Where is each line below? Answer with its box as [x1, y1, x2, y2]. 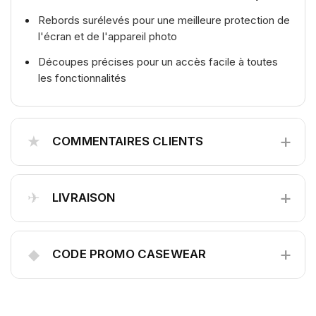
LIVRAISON [52, 190, 116, 205]
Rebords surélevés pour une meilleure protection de [38, 13, 290, 27]
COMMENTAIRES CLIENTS [52, 133, 204, 148]
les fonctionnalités [38, 71, 126, 85]
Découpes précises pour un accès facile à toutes [38, 54, 278, 68]
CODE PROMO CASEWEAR [52, 246, 207, 261]
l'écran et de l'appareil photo [38, 29, 177, 43]
